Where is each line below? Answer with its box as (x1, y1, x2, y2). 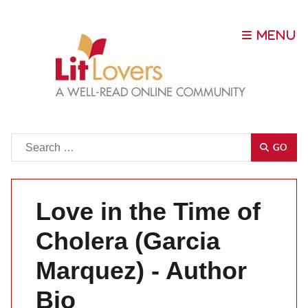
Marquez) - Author (36, 256, 247, 285)
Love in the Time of (36, 197, 261, 225)
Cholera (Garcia (36, 227, 220, 255)
